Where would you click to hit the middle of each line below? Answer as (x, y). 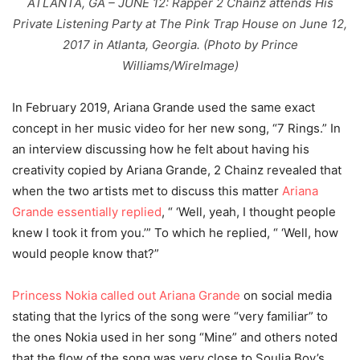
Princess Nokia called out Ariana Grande (126, 296)
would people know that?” (86, 254)
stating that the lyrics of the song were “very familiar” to (170, 317)
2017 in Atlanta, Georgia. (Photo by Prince (180, 45)
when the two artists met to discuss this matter (145, 191)
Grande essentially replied (87, 212)
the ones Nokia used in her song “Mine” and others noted (175, 337)
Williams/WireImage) (180, 66)
